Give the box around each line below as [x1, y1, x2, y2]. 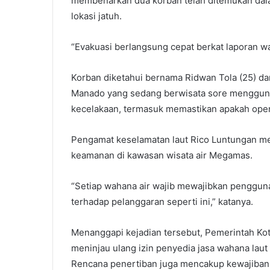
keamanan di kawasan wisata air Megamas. [71, 149, 253, 161]
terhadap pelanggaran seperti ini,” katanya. [71, 195, 253, 207]
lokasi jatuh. [71, 10, 122, 22]
